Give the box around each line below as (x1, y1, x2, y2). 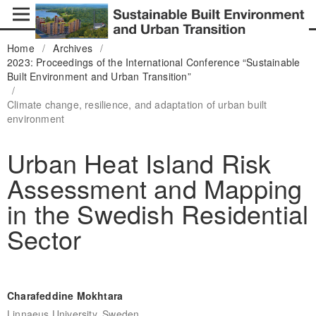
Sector (6, 220, 82, 257)
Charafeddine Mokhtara (6, 288, 123, 303)
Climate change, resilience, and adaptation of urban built (6, 97, 267, 111)
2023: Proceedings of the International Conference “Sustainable (6, 54, 300, 69)
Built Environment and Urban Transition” (6, 68, 191, 83)
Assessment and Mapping (6, 169, 303, 206)
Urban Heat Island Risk (6, 144, 272, 181)
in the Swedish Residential (6, 195, 309, 231)
